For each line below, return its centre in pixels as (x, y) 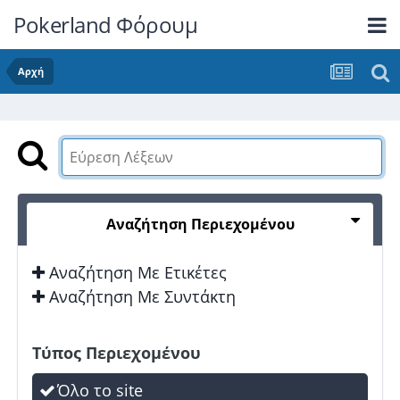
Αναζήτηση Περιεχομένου (200, 225)
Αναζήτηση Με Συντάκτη (140, 296)
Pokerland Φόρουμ (105, 24)
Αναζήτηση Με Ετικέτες (136, 273)
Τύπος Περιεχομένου (117, 352)
